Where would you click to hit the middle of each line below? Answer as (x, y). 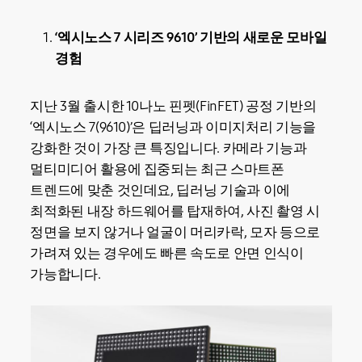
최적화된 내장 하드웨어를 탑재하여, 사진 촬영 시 (175, 212)
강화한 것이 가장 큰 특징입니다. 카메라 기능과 (168, 149)
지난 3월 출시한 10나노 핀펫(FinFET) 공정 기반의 (173, 107)
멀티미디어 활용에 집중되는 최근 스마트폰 (157, 170)
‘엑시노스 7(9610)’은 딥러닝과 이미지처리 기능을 (173, 128)
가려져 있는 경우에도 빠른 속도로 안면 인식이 (167, 254)
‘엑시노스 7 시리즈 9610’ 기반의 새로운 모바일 (191, 37)
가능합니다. (65, 275)
